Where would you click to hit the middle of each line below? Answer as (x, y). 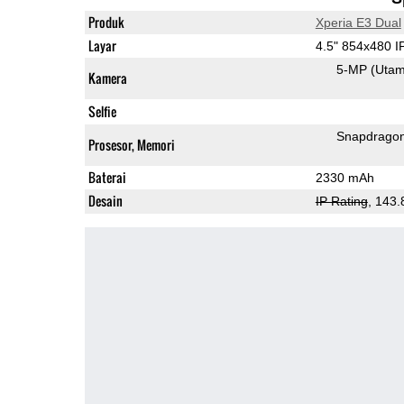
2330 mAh (344, 177)
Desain (105, 200)
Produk (106, 22)
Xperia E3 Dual (358, 22)
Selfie (102, 111)
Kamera (107, 78)
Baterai (107, 177)
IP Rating (341, 201)
